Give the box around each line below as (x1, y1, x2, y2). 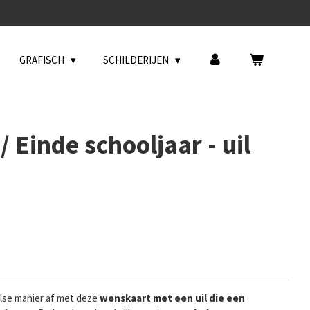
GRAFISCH (19, 53, 66, 66)
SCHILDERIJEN (103, 53, 171, 66)
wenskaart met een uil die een (100, 291, 245, 304)
